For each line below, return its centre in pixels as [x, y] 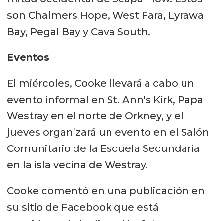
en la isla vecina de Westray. [77, 165]
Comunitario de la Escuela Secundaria [103, 149]
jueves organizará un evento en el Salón [108, 132]
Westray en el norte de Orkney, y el [95, 116]
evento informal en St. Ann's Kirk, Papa [105, 100]
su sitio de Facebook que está [83, 207]
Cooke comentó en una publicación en [106, 191]
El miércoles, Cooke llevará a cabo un [100, 84]
